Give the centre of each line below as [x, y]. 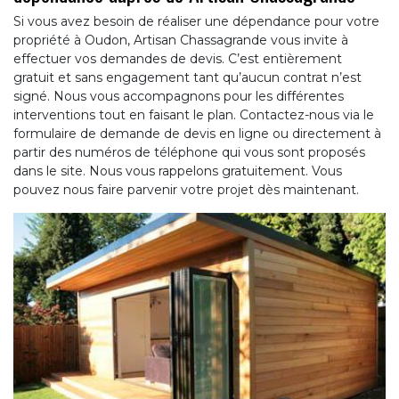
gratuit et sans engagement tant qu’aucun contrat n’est [187, 78]
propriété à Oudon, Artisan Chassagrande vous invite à [181, 41]
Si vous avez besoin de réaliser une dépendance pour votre [196, 22]
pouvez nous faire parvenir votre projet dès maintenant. [186, 190]
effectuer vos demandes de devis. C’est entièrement [178, 59]
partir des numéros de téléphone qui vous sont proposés [189, 153]
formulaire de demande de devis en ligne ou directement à [197, 134]
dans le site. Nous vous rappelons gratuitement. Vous [178, 171]
